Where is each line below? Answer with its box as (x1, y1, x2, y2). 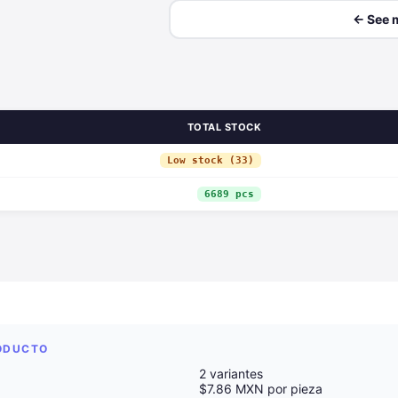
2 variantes (199, 366, 263, 381)
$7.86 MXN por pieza (199, 381, 322, 396)
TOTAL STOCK (187, 121, 261, 133)
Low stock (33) (167, 155, 254, 166)
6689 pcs (204, 188, 254, 200)
